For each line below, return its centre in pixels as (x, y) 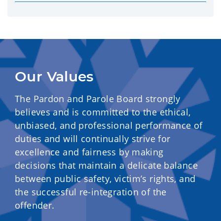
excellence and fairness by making (89, 152)
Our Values (54, 76)
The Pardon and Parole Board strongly (98, 99)
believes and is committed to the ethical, (103, 112)
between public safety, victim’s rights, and (105, 179)
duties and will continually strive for (93, 139)
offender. (35, 205)
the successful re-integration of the (91, 192)
